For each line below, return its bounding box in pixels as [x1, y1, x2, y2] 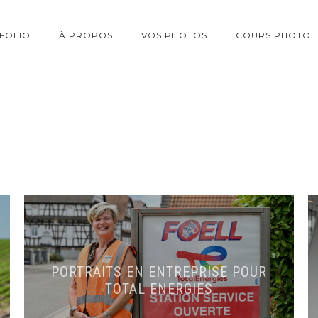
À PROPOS [59, 29, 113, 40]
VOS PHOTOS [141, 29, 207, 40]
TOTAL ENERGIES [105, 280, 213, 297]
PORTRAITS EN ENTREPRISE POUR [51, 263, 267, 280]
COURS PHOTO [236, 29, 311, 40]
